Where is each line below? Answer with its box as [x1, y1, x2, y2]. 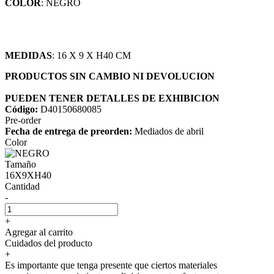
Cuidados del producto [5, 237, 92, 248]
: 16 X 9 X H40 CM [52, 50, 131, 61]
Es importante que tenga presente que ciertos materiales [5, 259, 217, 270]
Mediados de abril [132, 125, 204, 136]
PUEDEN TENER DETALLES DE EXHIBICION [5, 92, 220, 103]
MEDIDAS [5, 50, 52, 61]
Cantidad [5, 180, 40, 191]
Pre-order [5, 114, 41, 125]
